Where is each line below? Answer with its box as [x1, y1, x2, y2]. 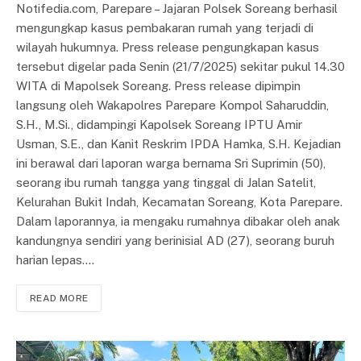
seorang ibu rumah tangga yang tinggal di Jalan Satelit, [16, 176, 316, 190]
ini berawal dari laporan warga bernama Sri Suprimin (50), [16, 156, 326, 171]
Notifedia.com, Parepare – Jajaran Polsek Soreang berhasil [16, 2, 338, 16]
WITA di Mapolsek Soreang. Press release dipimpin [16, 79, 301, 93]
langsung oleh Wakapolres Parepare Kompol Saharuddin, [16, 98, 329, 113]
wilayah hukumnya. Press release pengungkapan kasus [16, 40, 319, 55]
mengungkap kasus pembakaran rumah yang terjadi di [16, 21, 313, 35]
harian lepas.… [16, 253, 94, 268]
